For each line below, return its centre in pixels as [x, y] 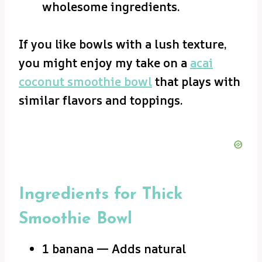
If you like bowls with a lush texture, [123, 44]
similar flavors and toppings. [101, 100]
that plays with [196, 81]
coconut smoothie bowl [85, 81]
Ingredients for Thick [101, 194]
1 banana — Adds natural [114, 249]
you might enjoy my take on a [104, 63]
